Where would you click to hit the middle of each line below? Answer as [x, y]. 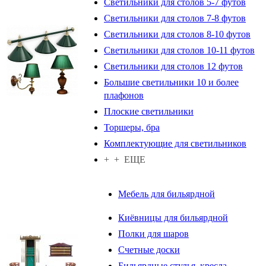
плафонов [124, 95]
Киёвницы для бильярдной [173, 217]
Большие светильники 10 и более [171, 82]
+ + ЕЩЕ [125, 159]
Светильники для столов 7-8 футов [175, 18]
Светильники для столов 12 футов [173, 66]
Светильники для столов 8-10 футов [177, 34]
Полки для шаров [153, 233]
